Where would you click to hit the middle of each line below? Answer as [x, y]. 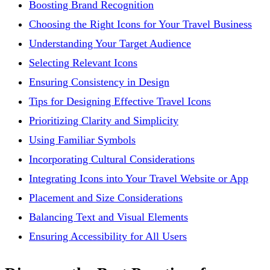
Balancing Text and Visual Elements [108, 217]
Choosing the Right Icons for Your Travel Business [140, 24]
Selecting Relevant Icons [83, 62]
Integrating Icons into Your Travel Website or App [139, 178]
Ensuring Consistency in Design [99, 82]
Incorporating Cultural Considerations [112, 159]
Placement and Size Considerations [106, 197]
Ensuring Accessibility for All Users [108, 236]
